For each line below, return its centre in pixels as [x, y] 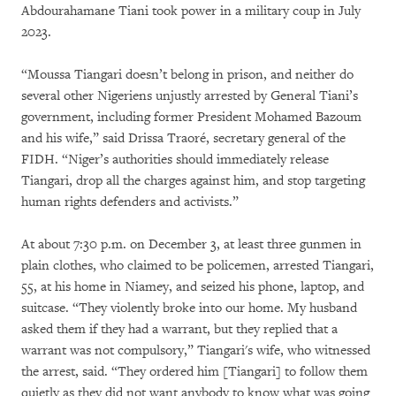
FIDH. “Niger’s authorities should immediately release [175, 160]
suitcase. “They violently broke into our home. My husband [189, 308]
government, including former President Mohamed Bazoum [191, 117]
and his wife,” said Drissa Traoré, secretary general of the [183, 138]
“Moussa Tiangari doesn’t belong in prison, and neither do [187, 75]
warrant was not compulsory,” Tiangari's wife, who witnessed [196, 350]
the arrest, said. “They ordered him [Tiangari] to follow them [194, 372]
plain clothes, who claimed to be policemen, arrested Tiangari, [198, 266]
